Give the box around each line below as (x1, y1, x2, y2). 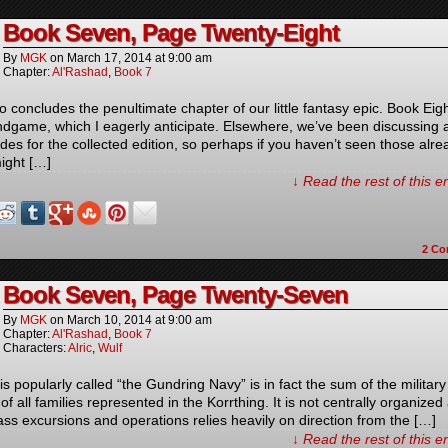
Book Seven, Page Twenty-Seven (3, 281, 348, 308)
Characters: (3, 341, 68, 355)
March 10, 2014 (67, 313, 152, 327)
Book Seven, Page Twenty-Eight (3, 19, 339, 46)
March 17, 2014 (67, 51, 152, 65)
